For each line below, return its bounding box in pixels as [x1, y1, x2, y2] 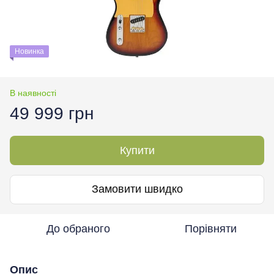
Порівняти [184, 222, 237, 235]
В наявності [10, 87, 56, 98]
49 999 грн [10, 103, 94, 123]
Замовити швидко [91, 183, 183, 196]
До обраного [46, 222, 110, 235]
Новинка [15, 46, 44, 56]
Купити [119, 144, 155, 157]
